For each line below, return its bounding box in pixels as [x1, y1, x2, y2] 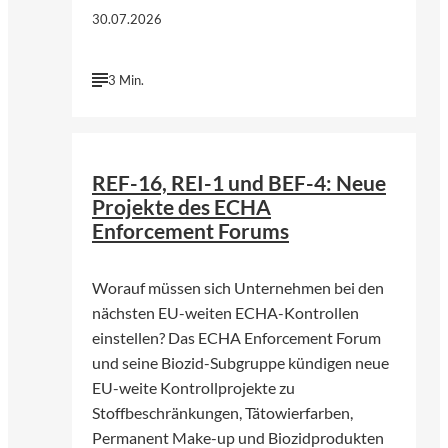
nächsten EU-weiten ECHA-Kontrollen [92, 303, 359, 323]
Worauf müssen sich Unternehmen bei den [92, 278, 384, 298]
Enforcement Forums [92, 219, 289, 244]
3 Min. [108, 71, 144, 88]
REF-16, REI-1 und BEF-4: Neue [92, 171, 386, 196]
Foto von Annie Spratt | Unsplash [224, 118, 372, 131]
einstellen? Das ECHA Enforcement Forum [92, 328, 381, 348]
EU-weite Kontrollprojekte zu [92, 378, 295, 398]
